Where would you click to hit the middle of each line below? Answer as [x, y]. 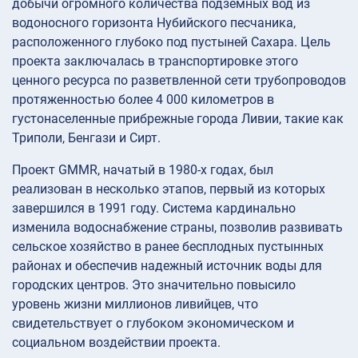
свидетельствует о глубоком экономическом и [153, 324]
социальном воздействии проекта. [116, 343]
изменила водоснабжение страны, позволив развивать [177, 228]
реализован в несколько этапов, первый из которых [169, 189]
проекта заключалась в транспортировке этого [155, 62]
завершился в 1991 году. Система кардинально [154, 209]
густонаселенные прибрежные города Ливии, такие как [178, 119]
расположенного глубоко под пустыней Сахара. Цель [171, 42]
